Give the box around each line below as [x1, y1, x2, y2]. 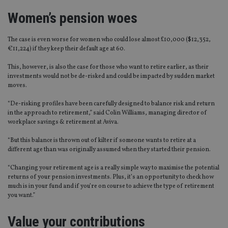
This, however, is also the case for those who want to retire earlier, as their [8, 63, 209, 72]
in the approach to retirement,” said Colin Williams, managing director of [8, 109, 207, 118]
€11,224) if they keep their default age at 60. [8, 45, 125, 53]
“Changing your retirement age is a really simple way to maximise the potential [8, 164, 219, 173]
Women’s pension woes [8, 10, 137, 27]
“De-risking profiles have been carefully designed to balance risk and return [8, 100, 215, 108]
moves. [8, 81, 27, 90]
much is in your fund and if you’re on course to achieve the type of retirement [8, 182, 214, 191]
